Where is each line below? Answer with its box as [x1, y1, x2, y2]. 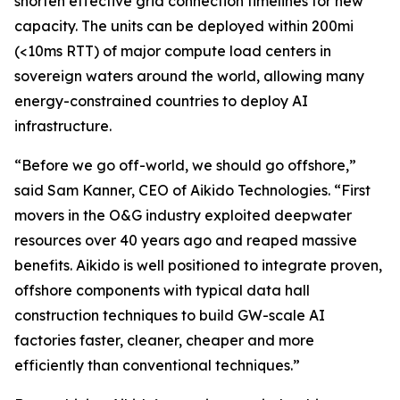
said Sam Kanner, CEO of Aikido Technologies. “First [14, 181, 371, 199]
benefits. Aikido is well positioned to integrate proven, [14, 256, 382, 274]
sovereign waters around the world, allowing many [14, 67, 364, 85]
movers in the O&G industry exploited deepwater [14, 206, 352, 224]
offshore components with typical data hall [14, 281, 310, 299]
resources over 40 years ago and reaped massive [14, 231, 357, 249]
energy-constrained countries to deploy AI [14, 92, 308, 110]
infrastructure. [14, 117, 112, 135]
